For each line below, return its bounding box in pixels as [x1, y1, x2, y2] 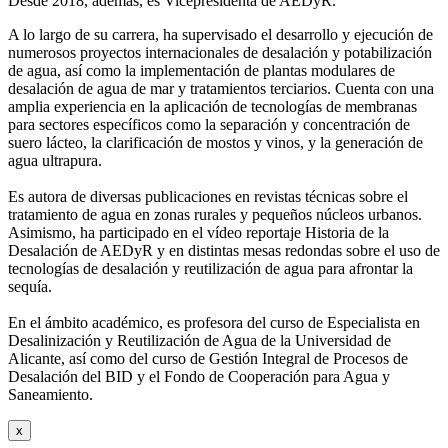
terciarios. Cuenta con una [270, 79, 434, 97]
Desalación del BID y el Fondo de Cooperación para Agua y [8, 367, 390, 385]
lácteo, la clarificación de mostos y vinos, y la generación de [46, 133, 423, 151]
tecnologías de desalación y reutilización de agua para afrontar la [8, 259, 413, 277]
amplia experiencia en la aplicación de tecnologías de [8, 97, 345, 115]
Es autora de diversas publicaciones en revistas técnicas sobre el [8, 187, 408, 205]
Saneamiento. [8, 385, 93, 403]
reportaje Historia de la [246, 223, 389, 241]
